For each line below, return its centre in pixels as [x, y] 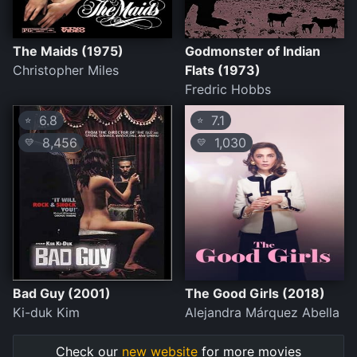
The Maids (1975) [68, 51]
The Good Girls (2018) [255, 294]
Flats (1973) [223, 71]
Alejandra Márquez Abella [262, 313]
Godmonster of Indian [253, 51]
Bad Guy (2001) [62, 294]
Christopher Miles [66, 71]
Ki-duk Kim [46, 313]
